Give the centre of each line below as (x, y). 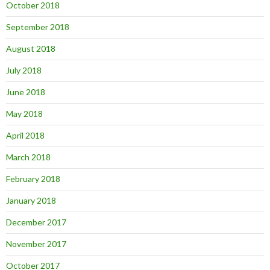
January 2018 (31, 200)
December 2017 (36, 222)
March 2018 (28, 157)
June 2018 (26, 92)
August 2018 (31, 49)
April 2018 (25, 135)
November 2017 (36, 244)
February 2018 (33, 179)
